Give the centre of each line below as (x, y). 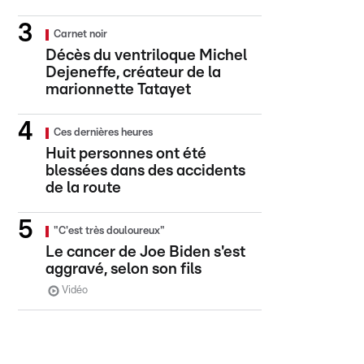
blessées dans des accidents (145, 171)
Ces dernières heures (103, 133)
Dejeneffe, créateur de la (133, 73)
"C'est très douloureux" (109, 231)
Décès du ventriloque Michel (146, 56)
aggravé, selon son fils (123, 269)
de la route (83, 188)
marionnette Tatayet (118, 90)
